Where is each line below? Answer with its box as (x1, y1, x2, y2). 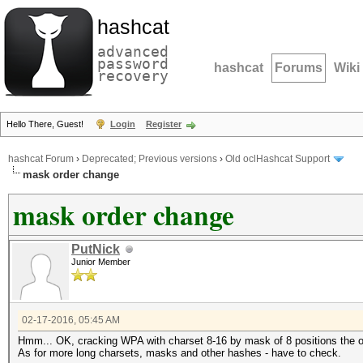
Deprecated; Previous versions (82, 153, 217, 165)
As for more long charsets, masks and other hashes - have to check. (18, 347, 341, 359)
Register (146, 119, 181, 129)
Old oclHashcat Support (225, 153, 330, 165)
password (97, 55, 169, 72)
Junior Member (71, 257, 130, 267)
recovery (97, 67, 169, 84)
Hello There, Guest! (6, 119, 86, 129)
